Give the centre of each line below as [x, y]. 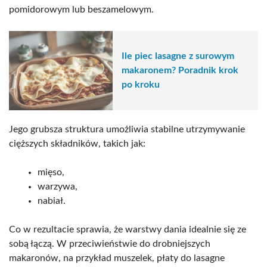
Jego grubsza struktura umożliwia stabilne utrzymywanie [127, 129]
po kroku [141, 85]
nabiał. [52, 201]
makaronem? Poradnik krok [180, 71]
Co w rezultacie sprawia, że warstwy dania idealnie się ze [128, 229]
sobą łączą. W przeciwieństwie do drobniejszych [110, 243]
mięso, [51, 172]
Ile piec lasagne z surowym [178, 56]
